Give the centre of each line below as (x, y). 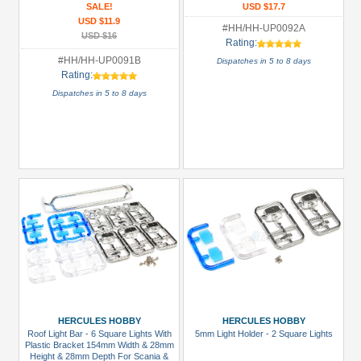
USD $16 (99, 35)
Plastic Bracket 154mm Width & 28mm (99, 345)
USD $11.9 (99, 21)
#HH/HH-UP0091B (99, 60)
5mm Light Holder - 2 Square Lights (263, 334)
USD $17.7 (263, 6)
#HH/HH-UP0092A (263, 28)
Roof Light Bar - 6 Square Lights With (99, 334)
